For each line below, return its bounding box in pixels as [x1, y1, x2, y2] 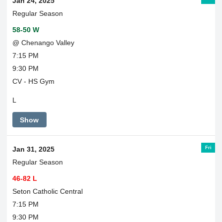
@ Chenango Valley [12, 38, 74, 47]
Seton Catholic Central [12, 187, 83, 195]
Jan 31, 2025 [12, 145, 55, 153]
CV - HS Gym [12, 77, 55, 85]
